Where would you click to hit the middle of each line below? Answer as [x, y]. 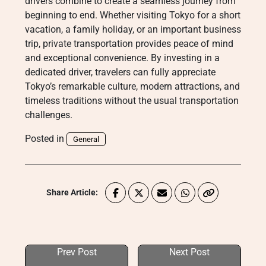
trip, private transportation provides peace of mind [129, 44]
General [86, 139]
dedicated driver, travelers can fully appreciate [120, 72]
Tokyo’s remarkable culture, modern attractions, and [132, 86]
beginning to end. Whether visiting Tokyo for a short [133, 15]
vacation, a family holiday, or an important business [133, 29]
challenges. [49, 115]
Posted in [46, 139]
